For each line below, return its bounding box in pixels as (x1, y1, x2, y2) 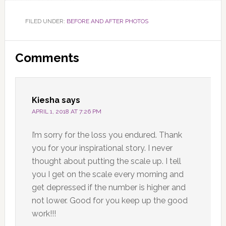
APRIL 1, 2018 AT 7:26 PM (31, 107, 101, 115)
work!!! (31, 208, 56, 218)
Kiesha (31, 95, 60, 105)
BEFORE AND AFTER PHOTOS (66, 17, 148, 25)
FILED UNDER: (25, 17, 67, 25)
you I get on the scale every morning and (31, 169, 184, 179)
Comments (15, 50, 79, 65)
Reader (4, 40, 57, 58)
